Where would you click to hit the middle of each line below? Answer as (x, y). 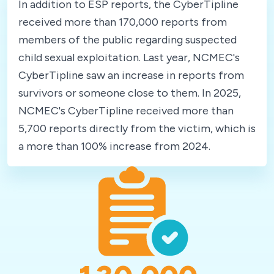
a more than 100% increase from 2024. (114, 146)
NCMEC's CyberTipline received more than (126, 110)
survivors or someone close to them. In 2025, (130, 93)
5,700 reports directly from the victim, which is (137, 128)
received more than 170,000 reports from (123, 22)
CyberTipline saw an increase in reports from (131, 75)
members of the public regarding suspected (128, 39)
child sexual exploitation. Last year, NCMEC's (129, 57)
